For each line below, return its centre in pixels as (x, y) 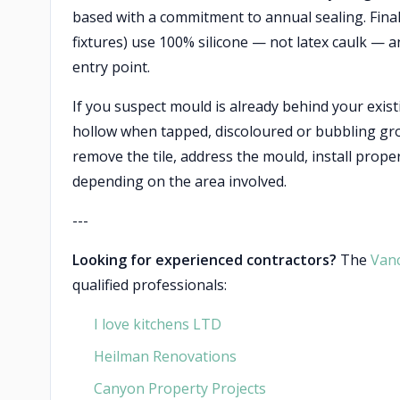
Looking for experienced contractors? (204, 260)
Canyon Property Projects (180, 388)
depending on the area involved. (179, 181)
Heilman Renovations (165, 356)
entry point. (111, 67)
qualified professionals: (150, 285)
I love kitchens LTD (158, 324)
